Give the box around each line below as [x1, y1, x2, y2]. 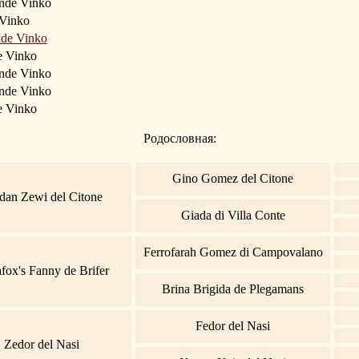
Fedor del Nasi [196, 318, 270, 333]
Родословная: [143, 131, 216, 145]
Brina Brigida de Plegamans [162, 281, 304, 296]
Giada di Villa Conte [180, 208, 285, 222]
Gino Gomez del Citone [172, 171, 293, 185]
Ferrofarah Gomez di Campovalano [143, 244, 323, 259]
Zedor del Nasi [3, 337, 79, 351]
